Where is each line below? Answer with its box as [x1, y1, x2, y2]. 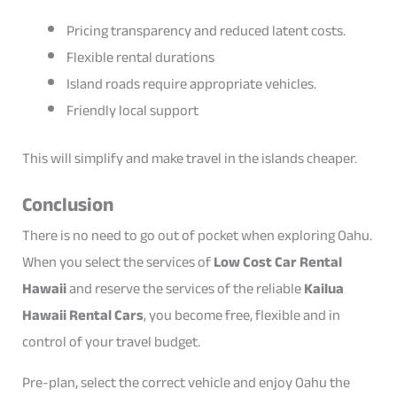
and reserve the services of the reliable [66, 274, 305, 302]
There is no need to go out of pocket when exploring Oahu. [22, 221, 373, 249]
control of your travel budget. [22, 327, 201, 355]
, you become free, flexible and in [144, 300, 341, 329]
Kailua [304, 274, 345, 302]
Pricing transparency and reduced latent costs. [66, 16, 346, 44]
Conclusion [22, 185, 114, 223]
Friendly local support [66, 96, 198, 124]
